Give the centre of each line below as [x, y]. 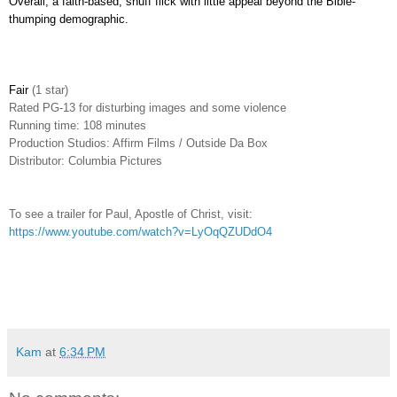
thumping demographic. [69, 19]
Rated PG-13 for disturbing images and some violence [148, 107]
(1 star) [50, 90]
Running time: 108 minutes [78, 125]
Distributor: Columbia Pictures [86, 160]
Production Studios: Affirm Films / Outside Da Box [138, 143]
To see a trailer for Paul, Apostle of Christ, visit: [131, 214]
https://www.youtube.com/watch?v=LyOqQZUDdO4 [140, 231]
